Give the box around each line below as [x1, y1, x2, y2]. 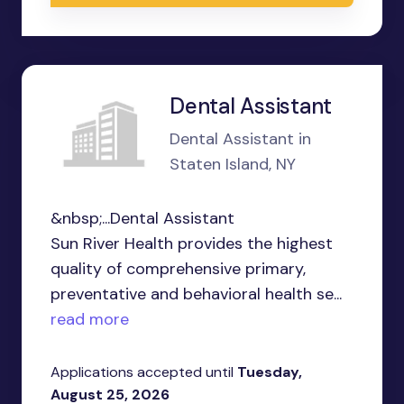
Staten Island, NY [170, 153, 296, 175]
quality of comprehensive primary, [50, 258, 306, 280]
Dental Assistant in [170, 128, 311, 150]
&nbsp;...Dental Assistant [50, 207, 234, 229]
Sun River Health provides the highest [50, 233, 333, 254]
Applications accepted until [50, 363, 237, 381]
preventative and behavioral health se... [50, 283, 342, 305]
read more [50, 308, 129, 330]
